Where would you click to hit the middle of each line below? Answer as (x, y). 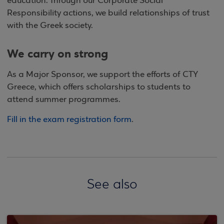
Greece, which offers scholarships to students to (99, 87)
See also (112, 185)
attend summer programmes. (64, 100)
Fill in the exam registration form (69, 120)
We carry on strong (57, 54)
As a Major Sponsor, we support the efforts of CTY (102, 75)
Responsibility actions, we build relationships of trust (108, 13)
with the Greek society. (50, 26)
